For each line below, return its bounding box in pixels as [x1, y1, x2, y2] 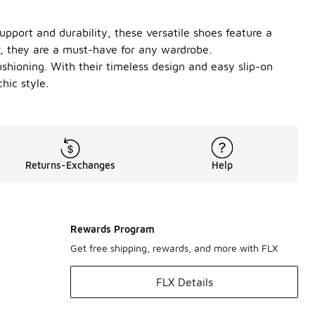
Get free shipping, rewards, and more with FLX [70, 242, 278, 254]
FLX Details [155, 276, 213, 288]
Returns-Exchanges [25, 159, 115, 171]
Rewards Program [70, 223, 155, 235]
